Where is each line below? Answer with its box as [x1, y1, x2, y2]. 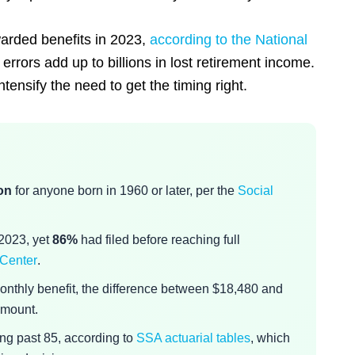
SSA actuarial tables [136, 331, 250, 345]
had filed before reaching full [78, 233, 240, 246]
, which [250, 331, 290, 345]
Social [238, 184, 273, 197]
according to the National [150, 32, 307, 48]
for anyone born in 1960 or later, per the [12, 184, 238, 197]
